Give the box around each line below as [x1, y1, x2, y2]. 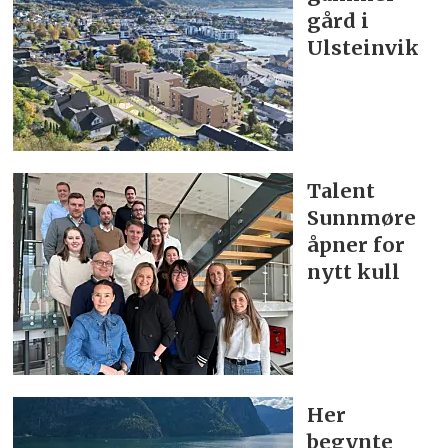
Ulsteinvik [307, 35, 420, 61]
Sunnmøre [307, 205, 417, 231]
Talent [307, 178, 376, 204]
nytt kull [307, 259, 401, 285]
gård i [307, 8, 370, 34]
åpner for [307, 232, 406, 258]
